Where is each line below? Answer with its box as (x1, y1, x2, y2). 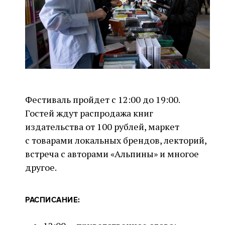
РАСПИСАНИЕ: (25, 195, 80, 205)
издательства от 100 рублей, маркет (25, 121, 179, 133)
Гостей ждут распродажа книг (25, 107, 153, 119)
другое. (25, 161, 57, 173)
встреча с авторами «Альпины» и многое (25, 148, 199, 160)
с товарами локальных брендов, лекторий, (25, 134, 206, 146)
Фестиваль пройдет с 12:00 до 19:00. (25, 93, 180, 105)
